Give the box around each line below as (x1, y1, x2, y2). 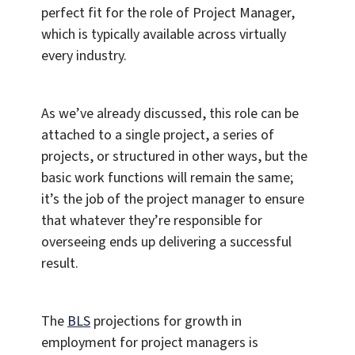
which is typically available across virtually (41, 25, 286, 45)
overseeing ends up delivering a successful (41, 232, 292, 253)
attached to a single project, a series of (41, 125, 274, 146)
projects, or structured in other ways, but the (41, 147, 307, 167)
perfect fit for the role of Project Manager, (41, 3, 295, 24)
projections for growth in (90, 311, 242, 332)
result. (41, 254, 78, 274)
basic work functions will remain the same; (41, 168, 293, 189)
